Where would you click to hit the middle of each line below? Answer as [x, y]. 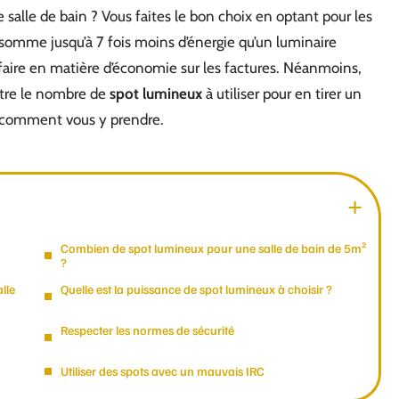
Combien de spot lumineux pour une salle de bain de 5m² [214, 248]
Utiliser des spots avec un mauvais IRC [163, 371]
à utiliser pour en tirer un [282, 94]
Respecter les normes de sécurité [147, 330]
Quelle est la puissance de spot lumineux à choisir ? [196, 289]
